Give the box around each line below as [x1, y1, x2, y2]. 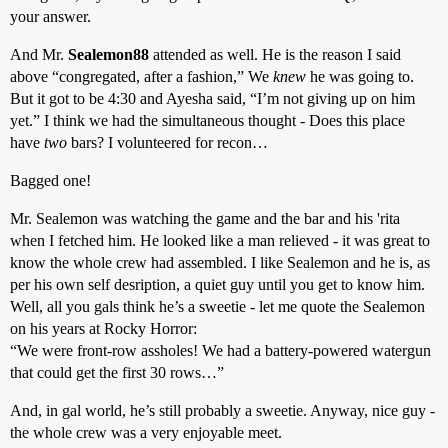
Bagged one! [10, 172, 91, 189]
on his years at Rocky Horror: [10, 320, 197, 337]
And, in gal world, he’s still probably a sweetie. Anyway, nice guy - [10, 402, 435, 419]
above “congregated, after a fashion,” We [10, 68, 273, 85]
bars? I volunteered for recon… [67, 134, 268, 151]
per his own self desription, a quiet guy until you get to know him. [10, 276, 425, 293]
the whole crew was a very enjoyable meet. [10, 424, 282, 441]
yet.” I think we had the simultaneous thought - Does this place [10, 112, 405, 129]
